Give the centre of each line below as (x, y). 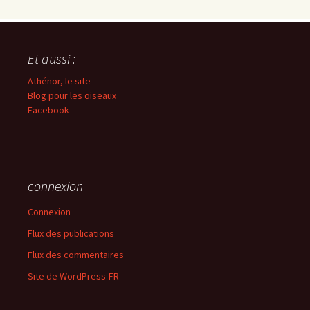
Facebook (48, 110)
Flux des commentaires (76, 254)
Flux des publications (71, 233)
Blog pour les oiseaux (72, 95)
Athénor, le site (59, 81)
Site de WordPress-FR (73, 276)
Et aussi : (52, 58)
